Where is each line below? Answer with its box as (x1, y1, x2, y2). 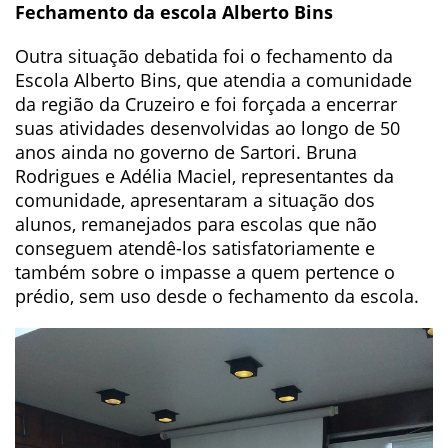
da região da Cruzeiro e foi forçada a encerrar (15, 91, 397, 116)
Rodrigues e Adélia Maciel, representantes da (15, 163, 394, 188)
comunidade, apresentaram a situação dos (15, 187, 375, 212)
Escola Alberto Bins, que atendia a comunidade (15, 67, 412, 92)
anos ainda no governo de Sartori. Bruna (15, 139, 357, 164)
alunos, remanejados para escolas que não (15, 211, 377, 236)
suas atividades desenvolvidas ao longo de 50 (15, 115, 400, 140)
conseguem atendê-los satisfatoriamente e (15, 235, 375, 260)
